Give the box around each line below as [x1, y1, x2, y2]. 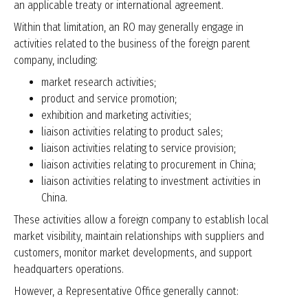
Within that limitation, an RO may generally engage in [14, 21, 243, 34]
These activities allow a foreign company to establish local [14, 213, 269, 227]
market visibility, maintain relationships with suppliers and [14, 230, 264, 243]
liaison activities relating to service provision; [41, 142, 236, 155]
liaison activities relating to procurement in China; [41, 158, 256, 172]
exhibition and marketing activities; [41, 109, 191, 122]
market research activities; [41, 76, 156, 89]
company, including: [14, 54, 98, 67]
